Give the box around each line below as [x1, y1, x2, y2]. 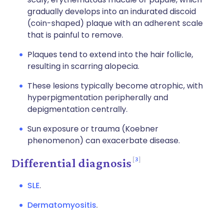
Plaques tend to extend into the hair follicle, [27, 49, 193, 60]
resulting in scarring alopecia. [27, 61, 139, 72]
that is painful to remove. [27, 29, 123, 41]
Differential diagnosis [12, 156, 131, 170]
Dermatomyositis [27, 199, 96, 211]
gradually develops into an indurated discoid [27, 6, 196, 17]
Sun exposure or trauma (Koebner [27, 123, 158, 134]
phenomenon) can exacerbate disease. [27, 135, 180, 146]
